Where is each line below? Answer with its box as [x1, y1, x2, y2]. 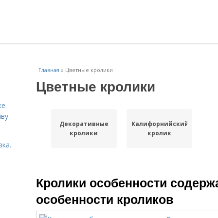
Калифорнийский [131, 120, 189, 128]
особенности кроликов [36, 190, 173, 208]
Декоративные [59, 120, 109, 128]
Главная [38, 66, 59, 73]
